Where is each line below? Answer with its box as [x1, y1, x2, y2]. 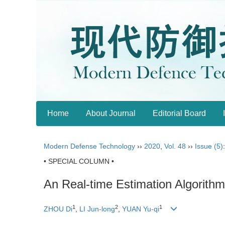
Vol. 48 [164, 142, 186, 150]
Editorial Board [153, 109, 206, 118]
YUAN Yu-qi [120, 205, 159, 213]
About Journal [86, 109, 136, 118]
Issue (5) [195, 142, 223, 150]
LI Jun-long [77, 205, 115, 213]
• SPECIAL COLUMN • [44, 157, 114, 165]
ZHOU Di [44, 205, 72, 213]
